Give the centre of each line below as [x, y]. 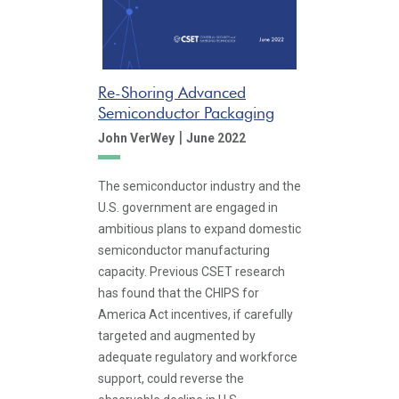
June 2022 [216, 138]
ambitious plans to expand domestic [199, 229]
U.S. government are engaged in [188, 208]
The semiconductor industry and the [199, 186]
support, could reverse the [171, 379]
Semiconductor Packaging [186, 112]
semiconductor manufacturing [184, 250]
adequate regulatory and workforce [198, 357]
